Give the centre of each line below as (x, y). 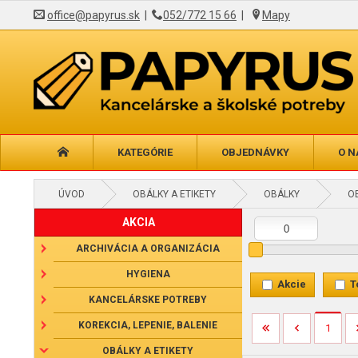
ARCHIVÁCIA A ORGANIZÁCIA (148, 249)
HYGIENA (148, 274)
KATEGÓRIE (145, 152)
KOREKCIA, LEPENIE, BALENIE (148, 325)
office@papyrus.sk (93, 15)
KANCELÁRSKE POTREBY (148, 300)
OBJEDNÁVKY (255, 152)
